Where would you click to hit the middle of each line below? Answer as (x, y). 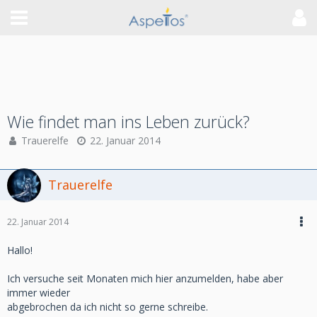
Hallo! (20, 250)
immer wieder (39, 293)
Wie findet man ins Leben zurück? (128, 122)
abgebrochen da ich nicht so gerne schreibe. (108, 307)
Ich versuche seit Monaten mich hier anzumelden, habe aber (145, 278)
